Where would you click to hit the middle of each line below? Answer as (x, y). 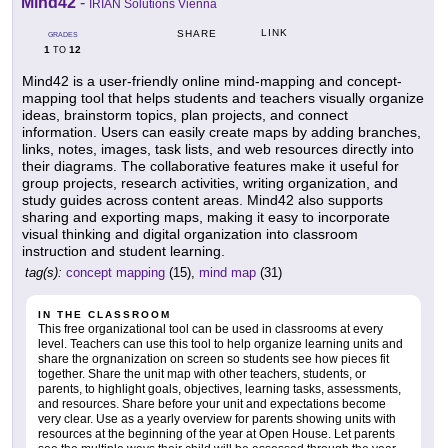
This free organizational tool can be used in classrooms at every (210, 329)
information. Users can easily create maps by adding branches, (221, 132)
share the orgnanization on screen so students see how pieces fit (213, 359)
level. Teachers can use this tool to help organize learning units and (220, 344)
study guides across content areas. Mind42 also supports (202, 200)
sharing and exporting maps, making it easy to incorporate (206, 217)
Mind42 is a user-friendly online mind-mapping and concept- (212, 81)
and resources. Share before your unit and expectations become (212, 404)
